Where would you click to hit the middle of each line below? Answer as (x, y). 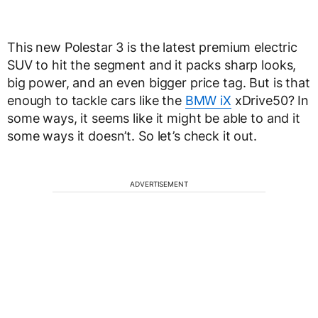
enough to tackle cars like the (96, 100)
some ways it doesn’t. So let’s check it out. (132, 136)
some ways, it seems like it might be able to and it (154, 118)
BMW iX (208, 100)
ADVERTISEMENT (159, 184)
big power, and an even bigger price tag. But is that (159, 83)
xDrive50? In (270, 100)
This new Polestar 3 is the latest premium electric (152, 47)
